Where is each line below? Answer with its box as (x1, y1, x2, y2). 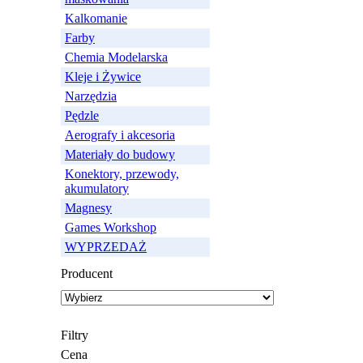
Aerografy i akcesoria (65, 128, 175, 142)
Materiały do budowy (65, 147, 175, 161)
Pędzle (65, 109, 99, 122)
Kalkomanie (65, 11, 127, 25)
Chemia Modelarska (65, 50, 168, 64)
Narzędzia (65, 89, 117, 103)
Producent (61, 267, 113, 280)
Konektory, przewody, (65, 167, 179, 181)
